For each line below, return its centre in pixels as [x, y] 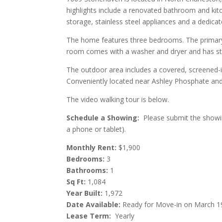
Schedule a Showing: [103, 118]
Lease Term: [89, 216]
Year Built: [85, 193]
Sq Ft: [76, 182]
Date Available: [94, 205]
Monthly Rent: [92, 148]
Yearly [123, 216]
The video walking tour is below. [118, 100]
